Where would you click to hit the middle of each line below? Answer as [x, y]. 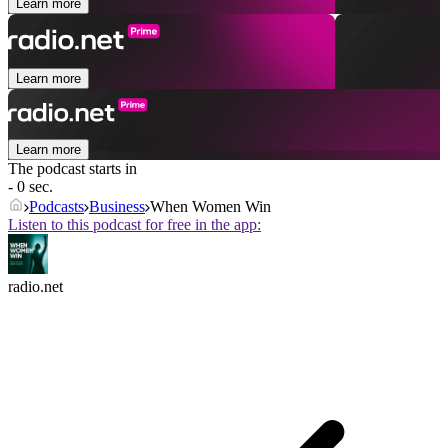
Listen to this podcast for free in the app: [134, 225]
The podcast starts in [72, 169]
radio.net [35, 287]
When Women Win [210, 207]
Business [117, 207]
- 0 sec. [30, 187]
